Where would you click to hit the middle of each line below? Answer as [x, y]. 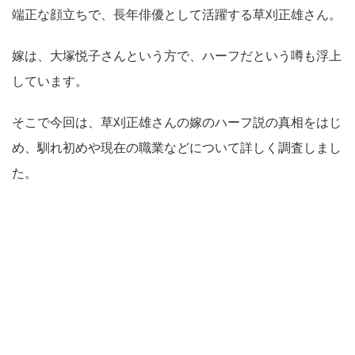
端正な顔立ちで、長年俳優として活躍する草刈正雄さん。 [177, 15]
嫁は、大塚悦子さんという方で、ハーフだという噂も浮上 [177, 56]
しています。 [50, 81]
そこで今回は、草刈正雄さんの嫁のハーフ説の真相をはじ [177, 122]
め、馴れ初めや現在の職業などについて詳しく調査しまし [177, 148]
